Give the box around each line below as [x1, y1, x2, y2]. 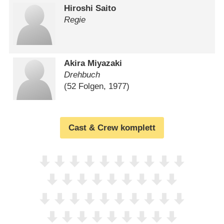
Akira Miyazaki [64, 58, 122, 68]
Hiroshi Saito [64, 3, 116, 13]
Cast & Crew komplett [68, 122, 155, 132]
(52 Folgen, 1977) [64, 81, 130, 91]
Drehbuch [64, 70, 100, 80]
